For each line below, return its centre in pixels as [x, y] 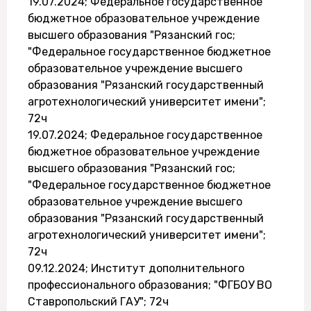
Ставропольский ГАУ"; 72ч [98, 302]
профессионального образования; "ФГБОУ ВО [150, 285]
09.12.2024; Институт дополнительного [136, 268]
